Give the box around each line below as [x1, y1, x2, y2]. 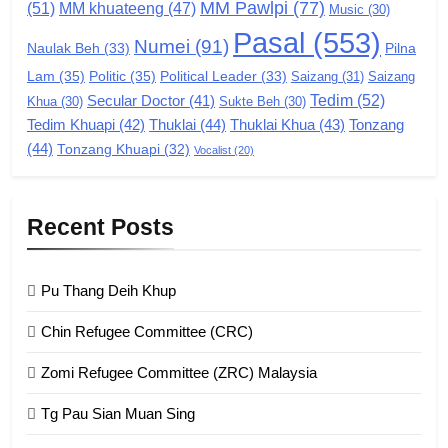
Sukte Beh [219, 94, 280, 110]
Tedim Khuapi [27, 116, 115, 134]
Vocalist [194, 144, 231, 157]
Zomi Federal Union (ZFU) [173, 243, 369, 262]
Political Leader [160, 69, 257, 85]
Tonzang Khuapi [57, 142, 160, 158]
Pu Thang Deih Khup [41, 282, 176, 300]
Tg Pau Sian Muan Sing [41, 405, 195, 423]
